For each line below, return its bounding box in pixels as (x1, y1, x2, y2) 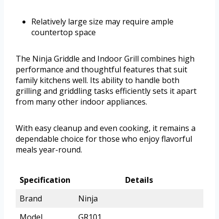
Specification (20, 175, 70, 186)
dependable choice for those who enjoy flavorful (16, 133, 192, 145)
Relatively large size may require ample (31, 16, 174, 27)
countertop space (31, 27, 96, 38)
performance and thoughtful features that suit (16, 64, 187, 75)
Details (125, 175, 153, 186)
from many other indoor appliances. (16, 96, 147, 108)
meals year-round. (16, 144, 82, 155)
